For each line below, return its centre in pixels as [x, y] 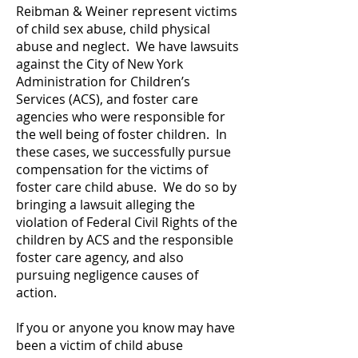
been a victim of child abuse [99, 345]
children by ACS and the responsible [125, 240]
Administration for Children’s [103, 82]
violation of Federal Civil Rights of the [127, 222]
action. [36, 292]
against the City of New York [99, 64]
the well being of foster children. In [121, 134]
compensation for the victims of [112, 169]
